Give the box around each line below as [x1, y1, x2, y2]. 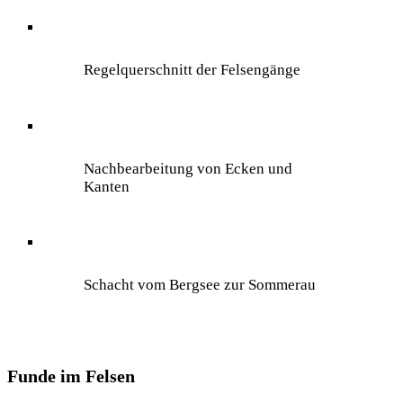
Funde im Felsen [7, 365, 135, 386]
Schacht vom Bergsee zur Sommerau [84, 276, 317, 294]
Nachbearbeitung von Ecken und [84, 159, 293, 177]
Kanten [84, 177, 130, 195]
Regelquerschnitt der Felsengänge [84, 61, 301, 79]
